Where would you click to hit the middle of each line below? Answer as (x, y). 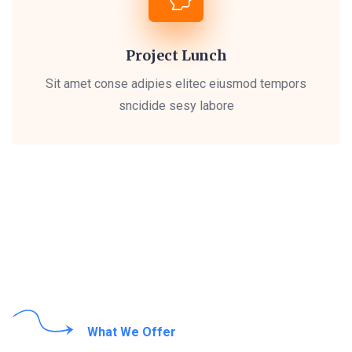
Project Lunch (176, 56)
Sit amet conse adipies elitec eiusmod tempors (176, 84)
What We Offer (132, 332)
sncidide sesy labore (176, 106)
